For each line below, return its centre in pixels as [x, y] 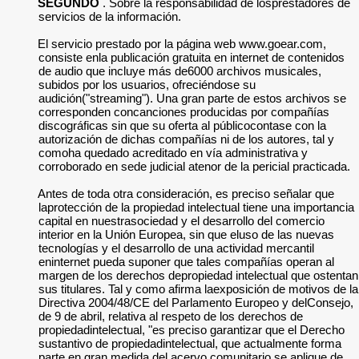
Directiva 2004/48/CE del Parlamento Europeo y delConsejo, [196, 303]
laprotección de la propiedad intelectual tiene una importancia [196, 207]
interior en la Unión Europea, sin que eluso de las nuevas [186, 234]
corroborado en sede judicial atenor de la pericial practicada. [194, 166]
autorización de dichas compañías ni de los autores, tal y [186, 139]
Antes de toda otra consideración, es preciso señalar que [186, 194]
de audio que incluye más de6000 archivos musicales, [180, 71]
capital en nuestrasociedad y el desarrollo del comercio [182, 221]
